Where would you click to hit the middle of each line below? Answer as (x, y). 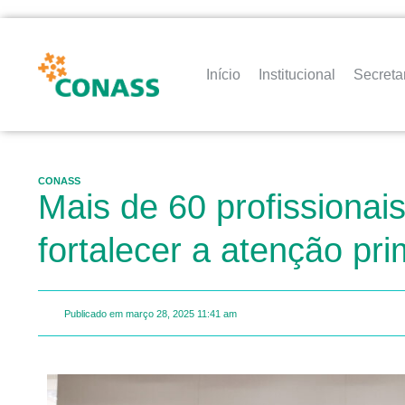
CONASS (59, 181)
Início (224, 74)
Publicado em (94, 313)
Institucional (297, 74)
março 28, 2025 (160, 313)
